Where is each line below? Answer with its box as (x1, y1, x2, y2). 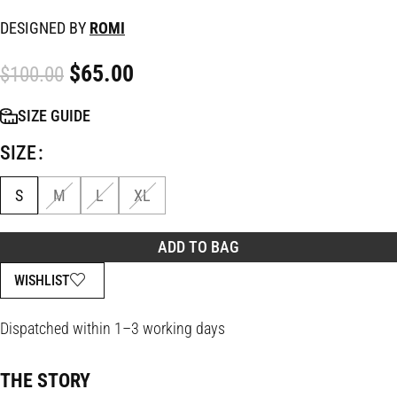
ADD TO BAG (158, 237, 239, 256)
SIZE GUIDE (18, 106, 90, 125)
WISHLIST (14, 271, 70, 289)
